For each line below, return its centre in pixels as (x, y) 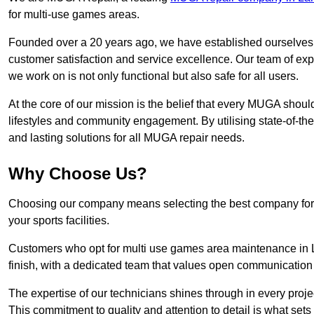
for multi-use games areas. (74, 15)
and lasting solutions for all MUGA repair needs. (127, 138)
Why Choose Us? (78, 174)
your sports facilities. (59, 221)
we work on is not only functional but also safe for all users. (153, 76)
